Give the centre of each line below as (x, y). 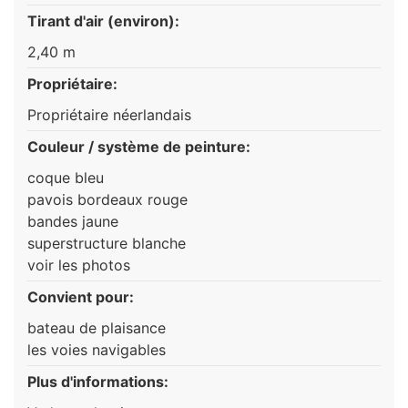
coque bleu (66, 177)
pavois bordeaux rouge (107, 199)
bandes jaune (73, 221)
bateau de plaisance (97, 327)
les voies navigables (97, 349)
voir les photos (79, 265)
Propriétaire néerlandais (109, 114)
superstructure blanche (107, 243)
